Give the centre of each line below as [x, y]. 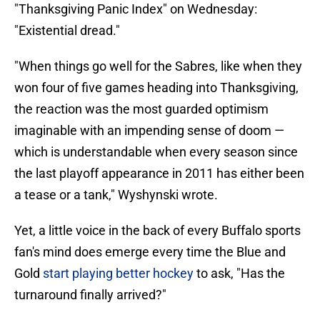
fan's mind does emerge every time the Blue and [150, 252]
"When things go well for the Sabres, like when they [158, 66]
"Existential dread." [67, 31]
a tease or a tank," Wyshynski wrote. [116, 195]
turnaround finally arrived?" [90, 295]
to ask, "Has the [239, 274]
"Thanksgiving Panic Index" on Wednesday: [136, 9]
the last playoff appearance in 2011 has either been [159, 174]
